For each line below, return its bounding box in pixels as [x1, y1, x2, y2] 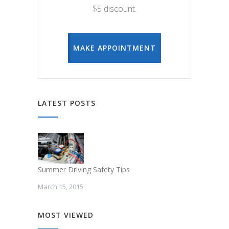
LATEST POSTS [38, 98, 96, 108]
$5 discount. [93, 3, 136, 15]
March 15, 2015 [38, 182, 83, 192]
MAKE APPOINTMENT [73, 43, 156, 53]
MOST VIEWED [38, 210, 94, 220]
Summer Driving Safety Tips [38, 165, 130, 175]
